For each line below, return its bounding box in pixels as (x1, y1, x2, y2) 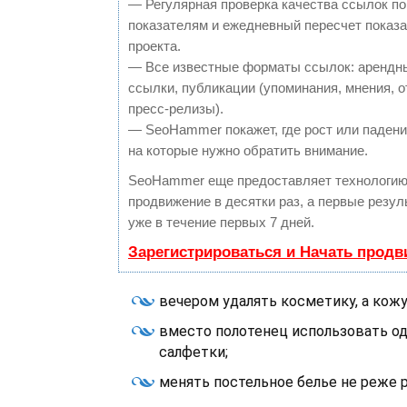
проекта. (128, 38, 181, 54)
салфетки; (159, 343, 228, 361)
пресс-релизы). (128, 101, 223, 116)
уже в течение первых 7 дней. (128, 214, 314, 230)
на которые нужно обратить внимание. (128, 143, 368, 158)
